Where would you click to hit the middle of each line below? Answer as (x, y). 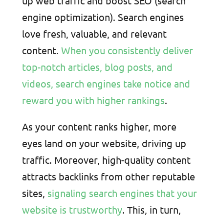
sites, (33, 193)
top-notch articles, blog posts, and (97, 66)
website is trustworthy (72, 209)
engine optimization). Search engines (103, 17)
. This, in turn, (151, 209)
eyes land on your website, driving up (104, 143)
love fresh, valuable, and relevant (94, 33)
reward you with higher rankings (93, 100)
